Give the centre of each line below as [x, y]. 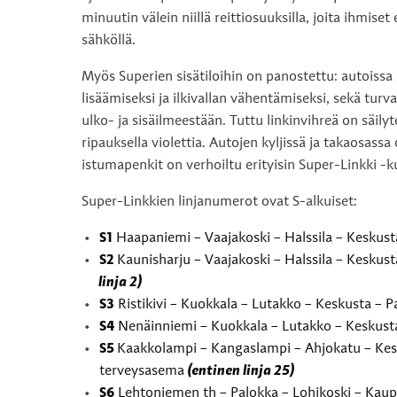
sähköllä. [109, 41]
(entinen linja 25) [241, 372]
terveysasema [144, 372]
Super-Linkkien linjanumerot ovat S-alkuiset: [219, 202]
